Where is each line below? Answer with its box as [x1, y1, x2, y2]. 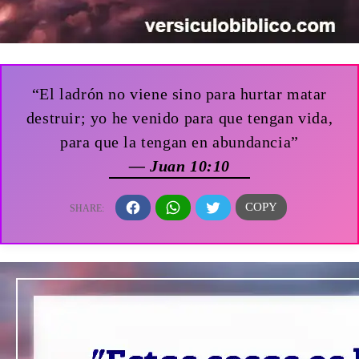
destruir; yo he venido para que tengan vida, [26, 109, 333, 127]
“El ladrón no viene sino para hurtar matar [31, 85, 328, 103]
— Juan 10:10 [128, 157, 231, 175]
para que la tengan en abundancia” [60, 133, 299, 151]
